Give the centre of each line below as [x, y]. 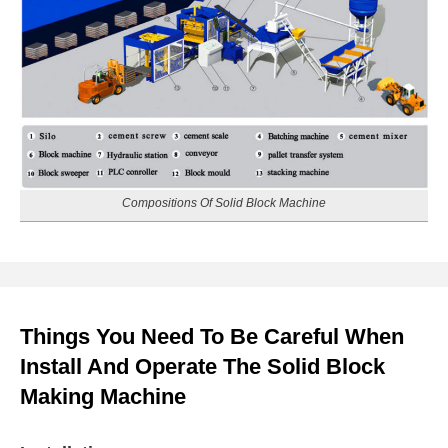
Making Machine [103, 397]
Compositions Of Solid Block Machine [224, 203]
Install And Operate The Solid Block [202, 367]
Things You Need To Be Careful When [212, 337]
